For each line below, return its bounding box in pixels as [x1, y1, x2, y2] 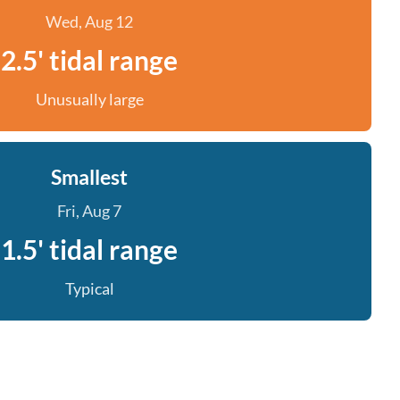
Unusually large [35, 89, 144, 109]
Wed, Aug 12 [46, 12, 133, 31]
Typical [64, 279, 114, 298]
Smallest [51, 164, 128, 189]
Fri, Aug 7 [57, 201, 121, 221]
